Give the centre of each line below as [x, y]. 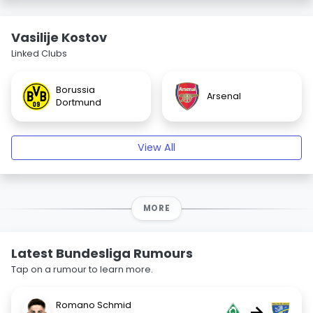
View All [156, 147]
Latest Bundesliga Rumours [102, 253]
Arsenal [224, 96]
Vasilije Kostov [59, 37]
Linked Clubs [39, 53]
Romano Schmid [94, 305]
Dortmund [79, 102]
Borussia [75, 90]
